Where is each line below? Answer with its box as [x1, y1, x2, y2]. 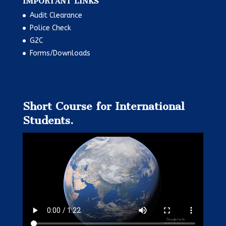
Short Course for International [22, 100, 185, 113]
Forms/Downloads [29, 49, 90, 58]
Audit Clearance [29, 11, 82, 20]
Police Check [29, 24, 71, 33]
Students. [22, 114, 74, 127]
